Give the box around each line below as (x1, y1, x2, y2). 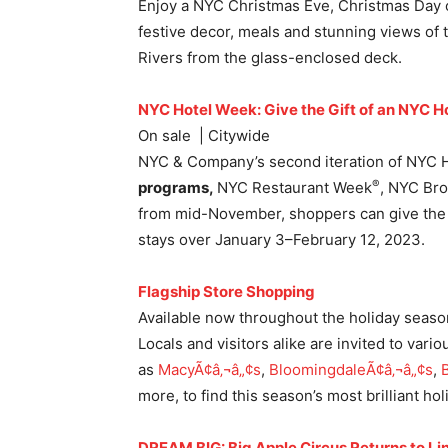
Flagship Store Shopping (138, 282, 315, 302)
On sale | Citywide (138, 126, 270, 146)
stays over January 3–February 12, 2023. (138, 230, 425, 250)
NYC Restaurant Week (217, 178, 372, 198)
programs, (138, 178, 217, 198)
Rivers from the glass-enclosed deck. (138, 48, 402, 68)
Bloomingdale (269, 360, 366, 380)
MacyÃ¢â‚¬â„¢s (158, 360, 261, 380)
